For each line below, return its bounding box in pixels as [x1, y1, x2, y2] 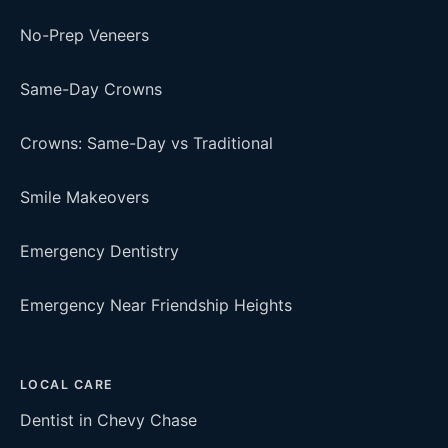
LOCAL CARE [20, 377, 114, 392]
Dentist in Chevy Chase [20, 410, 197, 430]
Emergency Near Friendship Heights [20, 295, 292, 315]
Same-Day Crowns [20, 79, 162, 99]
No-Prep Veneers [20, 25, 149, 45]
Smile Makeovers [20, 187, 149, 207]
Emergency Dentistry [20, 241, 179, 261]
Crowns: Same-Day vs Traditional [20, 133, 273, 153]
